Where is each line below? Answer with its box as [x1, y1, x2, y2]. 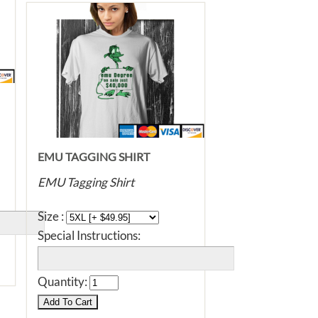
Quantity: [38, 274, 89, 289]
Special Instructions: [38, 228, 141, 243]
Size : [38, 209, 66, 224]
